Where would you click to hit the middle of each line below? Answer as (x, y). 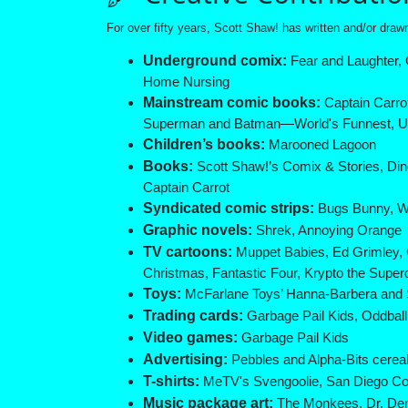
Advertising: (185, 360)
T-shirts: (171, 382)
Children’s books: (204, 145)
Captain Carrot (186, 188)
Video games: (190, 338)
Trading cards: (193, 316)
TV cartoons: (188, 252)
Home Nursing (186, 82)
